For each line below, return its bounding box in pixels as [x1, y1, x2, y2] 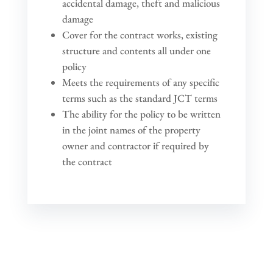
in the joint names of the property [62, 122, 200, 136]
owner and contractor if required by [62, 138, 209, 152]
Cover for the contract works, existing [62, 27, 218, 41]
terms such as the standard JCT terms [62, 91, 218, 105]
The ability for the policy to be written [62, 107, 221, 121]
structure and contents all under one [62, 43, 211, 57]
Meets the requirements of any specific [62, 75, 219, 89]
